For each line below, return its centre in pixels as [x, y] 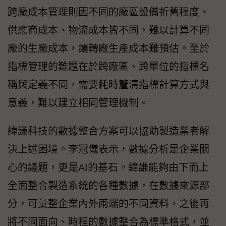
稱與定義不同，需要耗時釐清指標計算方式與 [108, 85]
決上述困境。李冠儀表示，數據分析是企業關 [108, 150]
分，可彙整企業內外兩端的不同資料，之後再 [108, 204]
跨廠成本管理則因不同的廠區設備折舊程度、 [108, 12]
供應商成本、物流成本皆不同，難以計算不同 [108, 31]
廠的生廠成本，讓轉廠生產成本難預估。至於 [108, 49]
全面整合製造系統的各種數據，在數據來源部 [108, 186]
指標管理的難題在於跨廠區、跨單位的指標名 [108, 67]
